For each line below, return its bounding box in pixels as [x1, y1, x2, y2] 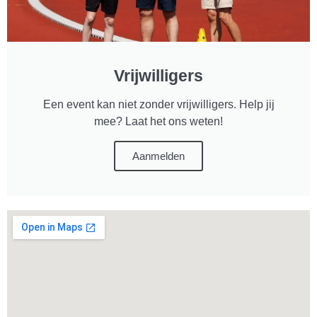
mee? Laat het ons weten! [94, 115, 223, 127]
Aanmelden [132, 149, 185, 162]
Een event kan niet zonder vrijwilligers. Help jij [42, 98, 275, 110]
